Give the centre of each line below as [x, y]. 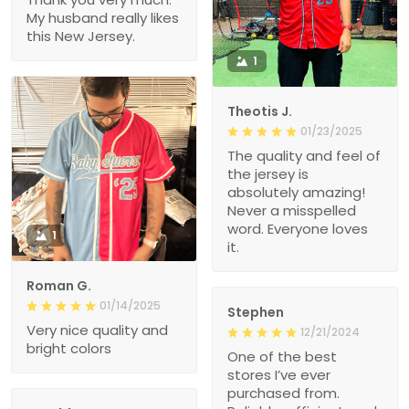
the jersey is [268, 174]
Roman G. [59, 286]
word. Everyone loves [298, 229]
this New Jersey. [81, 37]
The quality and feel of [304, 156]
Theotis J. [260, 112]
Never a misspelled [292, 211]
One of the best [282, 357]
